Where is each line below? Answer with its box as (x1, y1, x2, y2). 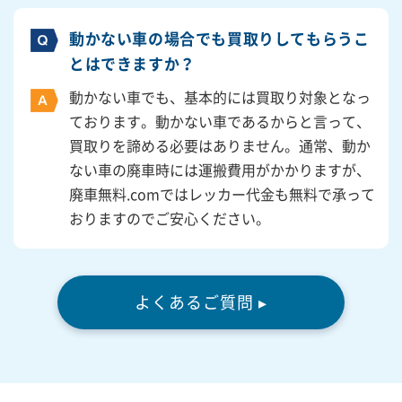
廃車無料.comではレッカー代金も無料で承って (69, 183, 375, 205)
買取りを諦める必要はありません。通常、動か (69, 135, 371, 157)
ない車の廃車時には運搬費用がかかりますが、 (69, 159, 371, 181)
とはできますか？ (69, 52, 196, 75)
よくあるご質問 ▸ (135, 290, 267, 315)
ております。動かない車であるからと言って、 (69, 110, 371, 133)
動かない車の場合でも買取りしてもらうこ (69, 27, 370, 50)
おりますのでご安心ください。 (69, 207, 270, 230)
